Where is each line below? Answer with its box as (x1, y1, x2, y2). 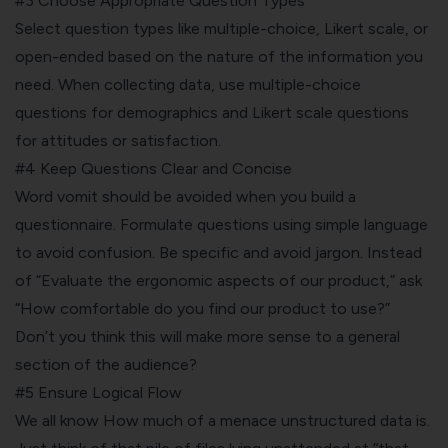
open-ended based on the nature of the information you (15, 46, 423, 66)
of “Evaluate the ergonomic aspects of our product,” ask (15, 270, 422, 290)
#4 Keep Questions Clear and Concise (15, 158, 292, 178)
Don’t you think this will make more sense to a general (15, 326, 400, 346)
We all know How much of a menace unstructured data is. (15, 410, 430, 430)
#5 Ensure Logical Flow (15, 382, 182, 402)
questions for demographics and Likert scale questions (15, 102, 409, 122)
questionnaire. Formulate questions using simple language (15, 214, 428, 234)
